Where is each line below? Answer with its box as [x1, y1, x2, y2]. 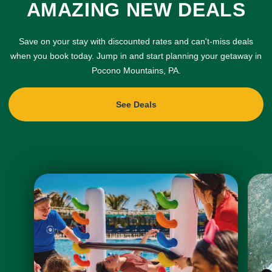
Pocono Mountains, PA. [91, 66, 181, 75]
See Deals [115, 100, 157, 109]
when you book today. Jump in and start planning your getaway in [10, 51, 262, 61]
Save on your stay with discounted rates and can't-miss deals [19, 36, 253, 46]
